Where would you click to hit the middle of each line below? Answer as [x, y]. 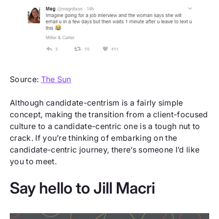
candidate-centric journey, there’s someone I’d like [105, 149]
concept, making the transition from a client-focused [109, 114]
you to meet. [33, 161]
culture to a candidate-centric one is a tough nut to [105, 126]
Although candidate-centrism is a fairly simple [97, 102]
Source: [25, 79]
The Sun [56, 79]
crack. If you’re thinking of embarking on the [94, 138]
